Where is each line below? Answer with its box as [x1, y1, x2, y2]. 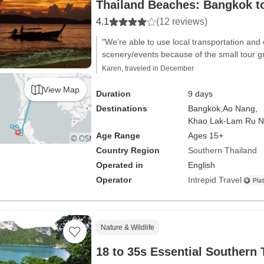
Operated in [95, 160, 143, 170]
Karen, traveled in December [101, 64, 194, 72]
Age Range [95, 131, 140, 140]
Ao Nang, [222, 104, 258, 113]
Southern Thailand [187, 146, 257, 155]
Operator [95, 175, 131, 184]
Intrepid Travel [187, 175, 242, 184]
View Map [42, 84, 80, 94]
